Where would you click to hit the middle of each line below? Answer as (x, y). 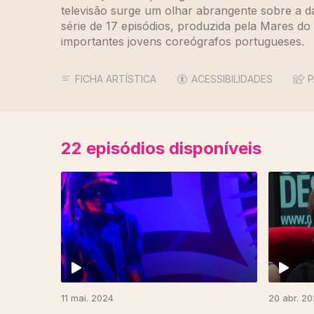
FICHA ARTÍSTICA (116, 79)
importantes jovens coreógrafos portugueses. (183, 42)
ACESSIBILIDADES (232, 79)
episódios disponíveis (172, 149)
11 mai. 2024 (87, 298)
